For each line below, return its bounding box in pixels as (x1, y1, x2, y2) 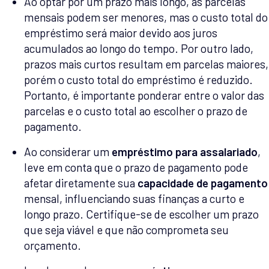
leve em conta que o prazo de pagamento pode (24, 160, 248, 174)
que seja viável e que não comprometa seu (24, 222, 229, 237)
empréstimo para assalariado (112, 144, 258, 159)
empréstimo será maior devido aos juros (24, 25, 217, 40)
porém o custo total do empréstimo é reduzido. (24, 72, 253, 86)
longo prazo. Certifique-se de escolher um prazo (24, 207, 259, 221)
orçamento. (24, 238, 81, 252)
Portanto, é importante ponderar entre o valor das (24, 88, 264, 102)
